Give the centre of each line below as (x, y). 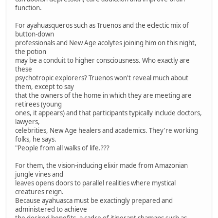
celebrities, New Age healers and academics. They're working (107, 130)
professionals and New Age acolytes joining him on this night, (106, 43)
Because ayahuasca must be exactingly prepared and (94, 200)
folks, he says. (36, 139)
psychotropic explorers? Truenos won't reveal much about (102, 78)
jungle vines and (39, 174)
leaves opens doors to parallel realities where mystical (95, 183)
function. (28, 8)
